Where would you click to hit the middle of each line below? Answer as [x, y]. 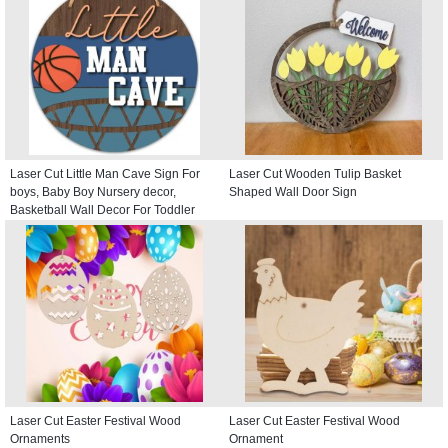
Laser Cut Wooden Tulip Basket [315, 173]
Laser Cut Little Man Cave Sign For [105, 173]
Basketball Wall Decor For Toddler [102, 209]
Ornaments [40, 438]
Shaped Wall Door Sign [293, 191]
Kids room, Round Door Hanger [96, 227]
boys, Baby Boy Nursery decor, [93, 191]
